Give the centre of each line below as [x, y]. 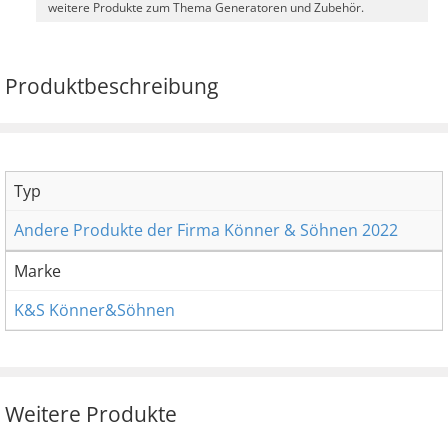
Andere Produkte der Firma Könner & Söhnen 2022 [206, 229]
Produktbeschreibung [111, 85]
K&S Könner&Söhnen [94, 309]
